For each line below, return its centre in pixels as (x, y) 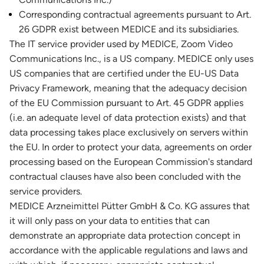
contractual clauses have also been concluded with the (125, 176)
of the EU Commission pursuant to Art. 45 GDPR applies (126, 103)
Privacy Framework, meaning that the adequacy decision (128, 88)
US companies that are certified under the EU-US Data (124, 73)
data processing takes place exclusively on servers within (129, 132)
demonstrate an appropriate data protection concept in (125, 235)
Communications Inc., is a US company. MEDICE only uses (131, 59)
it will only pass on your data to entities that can (110, 221)
